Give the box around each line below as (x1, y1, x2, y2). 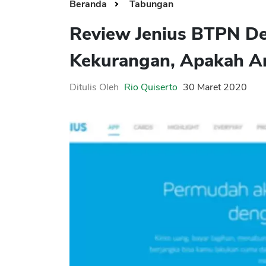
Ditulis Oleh (69, 81, 119, 94)
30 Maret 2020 (183, 81, 247, 94)
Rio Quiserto (124, 81, 178, 94)
